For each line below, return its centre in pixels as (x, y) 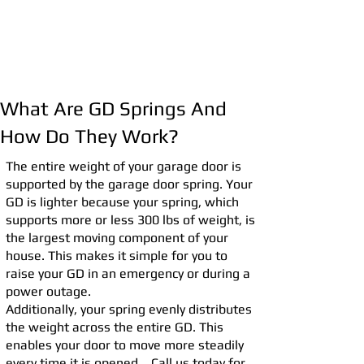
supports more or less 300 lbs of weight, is (130, 220)
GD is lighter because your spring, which (122, 202)
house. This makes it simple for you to (117, 256)
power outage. (48, 291)
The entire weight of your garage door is (123, 166)
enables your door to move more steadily (125, 345)
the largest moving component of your (117, 238)
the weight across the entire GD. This (115, 327)
